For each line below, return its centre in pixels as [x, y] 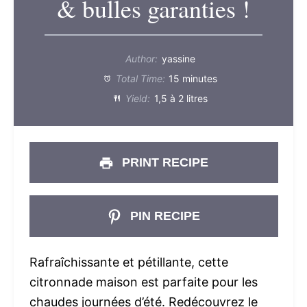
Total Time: [139, 78]
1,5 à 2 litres [181, 98]
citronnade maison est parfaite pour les [143, 282]
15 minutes [193, 78]
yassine [178, 59]
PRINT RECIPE [164, 162]
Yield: [137, 98]
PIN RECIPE [164, 216]
